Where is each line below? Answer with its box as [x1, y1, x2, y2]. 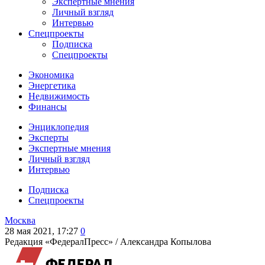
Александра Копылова [120, 237, 211, 247]
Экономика [28, 70, 74, 80]
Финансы [28, 102, 67, 112]
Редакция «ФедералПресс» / [5, 237, 120, 247]
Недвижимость [28, 91, 89, 101]
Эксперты [28, 132, 69, 143]
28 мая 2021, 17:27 [5, 226, 78, 236]
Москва [5, 215, 35, 225]
